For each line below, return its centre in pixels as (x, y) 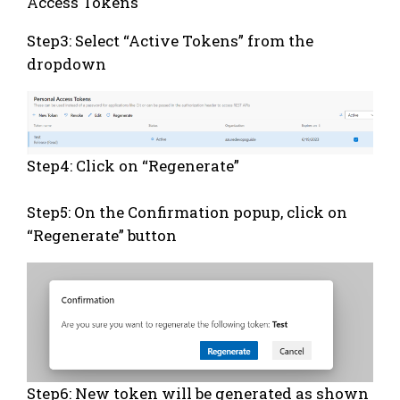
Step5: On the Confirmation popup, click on (187, 212)
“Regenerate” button (102, 235)
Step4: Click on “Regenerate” (133, 166)
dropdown (67, 64)
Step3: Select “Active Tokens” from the (170, 41)
